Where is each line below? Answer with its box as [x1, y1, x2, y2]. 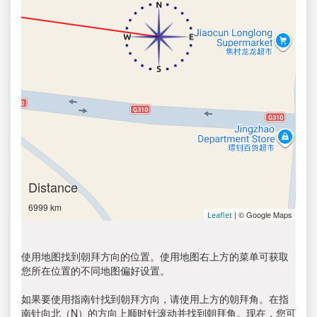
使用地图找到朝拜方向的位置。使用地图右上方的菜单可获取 [21, 249, 289, 263]
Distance [28, 178, 78, 196]
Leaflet [207, 209, 232, 220]
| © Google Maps [232, 209, 292, 220]
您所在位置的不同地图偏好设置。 [21, 263, 170, 277]
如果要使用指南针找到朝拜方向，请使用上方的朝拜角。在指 [21, 292, 289, 306]
